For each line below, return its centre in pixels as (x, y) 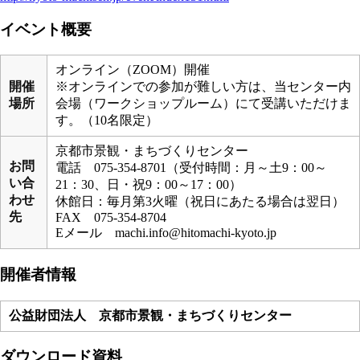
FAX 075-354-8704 (111, 218)
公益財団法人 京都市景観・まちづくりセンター (150, 315)
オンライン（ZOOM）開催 (133, 70)
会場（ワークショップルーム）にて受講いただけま (203, 104)
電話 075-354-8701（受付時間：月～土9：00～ (191, 168)
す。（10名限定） (107, 121)
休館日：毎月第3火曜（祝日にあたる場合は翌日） (200, 202)
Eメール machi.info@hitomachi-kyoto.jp (166, 233)
